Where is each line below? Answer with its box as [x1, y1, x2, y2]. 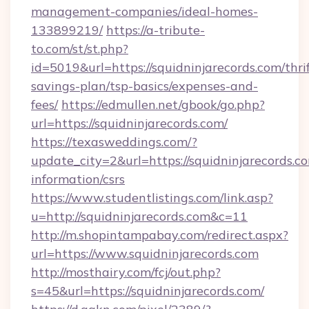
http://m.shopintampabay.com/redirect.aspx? [31, 227, 288, 243]
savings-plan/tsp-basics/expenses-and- [31, 78, 258, 94]
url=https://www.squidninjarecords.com [31, 246, 259, 261]
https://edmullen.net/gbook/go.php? [61, 97, 265, 112]
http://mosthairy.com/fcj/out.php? [31, 264, 221, 280]
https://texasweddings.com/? [31, 134, 197, 150]
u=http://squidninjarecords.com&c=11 [31, 208, 248, 224]
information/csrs [31, 171, 125, 187]
